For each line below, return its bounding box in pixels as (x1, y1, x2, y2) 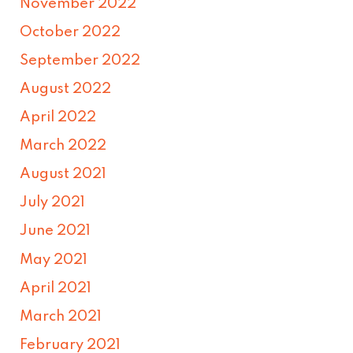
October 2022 (20, 24, 121, 39)
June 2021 (20, 224, 91, 239)
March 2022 (20, 139, 107, 154)
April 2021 (20, 281, 92, 295)
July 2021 (20, 195, 86, 210)
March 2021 (20, 309, 102, 324)
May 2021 (20, 252, 88, 267)
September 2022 (20, 53, 141, 68)
